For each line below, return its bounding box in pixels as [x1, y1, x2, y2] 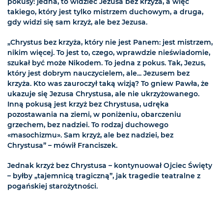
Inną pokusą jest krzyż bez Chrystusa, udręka [7, 100, 169, 109]
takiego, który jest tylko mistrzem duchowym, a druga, [7, 7, 203, 17]
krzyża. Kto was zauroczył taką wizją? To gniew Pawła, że [7, 79, 209, 88]
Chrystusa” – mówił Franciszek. [7, 141, 117, 150]
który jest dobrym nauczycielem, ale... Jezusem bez [7, 69, 190, 78]
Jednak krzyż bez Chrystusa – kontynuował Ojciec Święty [7, 161, 212, 170]
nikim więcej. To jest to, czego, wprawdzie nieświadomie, [7, 48, 210, 57]
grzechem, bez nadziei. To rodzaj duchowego [7, 120, 168, 130]
